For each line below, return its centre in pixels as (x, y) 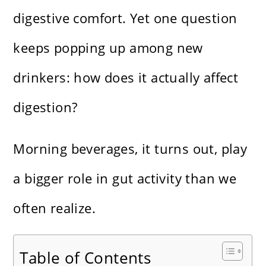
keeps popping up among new (108, 48)
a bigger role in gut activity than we (125, 178)
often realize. (55, 208)
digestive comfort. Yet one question (125, 18)
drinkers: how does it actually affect (126, 77)
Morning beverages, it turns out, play (130, 149)
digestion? (45, 107)
